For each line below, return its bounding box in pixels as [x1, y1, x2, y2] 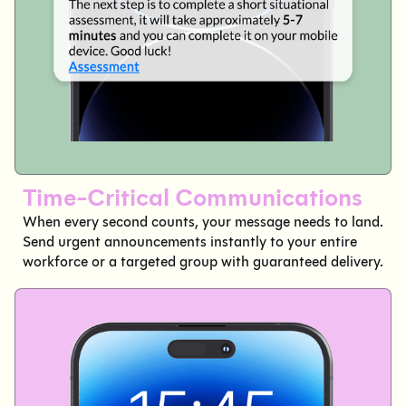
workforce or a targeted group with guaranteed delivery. [23, 252, 383, 270]
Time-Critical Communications [23, 181, 362, 213]
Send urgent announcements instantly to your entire [23, 232, 357, 250]
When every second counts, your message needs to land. [23, 212, 383, 230]
